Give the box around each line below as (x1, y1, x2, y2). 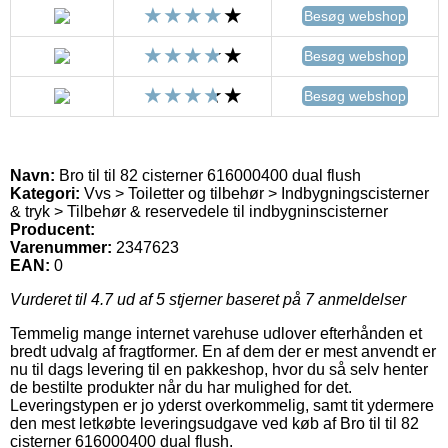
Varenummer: (10, 238, 112, 256)
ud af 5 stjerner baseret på (113, 290, 305, 308)
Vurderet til (10, 290, 91, 308)
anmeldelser (314, 290, 406, 308)
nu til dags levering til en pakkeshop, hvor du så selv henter (10, 360, 428, 378)
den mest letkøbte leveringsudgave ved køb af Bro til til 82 (10, 414, 419, 432)
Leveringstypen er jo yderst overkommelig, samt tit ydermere (10, 396, 434, 414)
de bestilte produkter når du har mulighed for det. (10, 378, 352, 396)
